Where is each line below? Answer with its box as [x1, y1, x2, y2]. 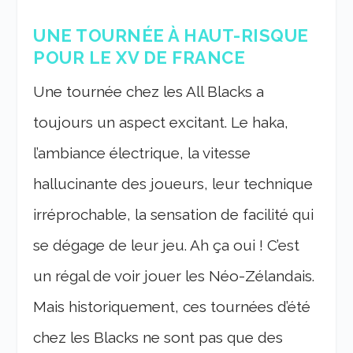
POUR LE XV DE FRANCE [33, 47, 246, 69]
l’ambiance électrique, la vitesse [33, 144, 251, 162]
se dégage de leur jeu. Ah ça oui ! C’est [33, 236, 300, 255]
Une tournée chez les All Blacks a [33, 83, 265, 101]
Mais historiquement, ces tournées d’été [33, 298, 311, 316]
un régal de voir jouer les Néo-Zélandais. [33, 267, 315, 285]
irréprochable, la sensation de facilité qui [33, 206, 314, 224]
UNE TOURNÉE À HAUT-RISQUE [33, 25, 309, 46]
